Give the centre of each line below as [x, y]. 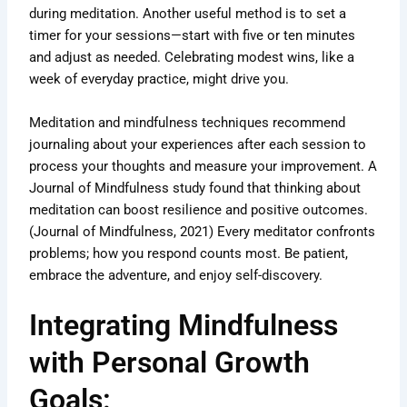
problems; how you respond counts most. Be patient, [189, 253]
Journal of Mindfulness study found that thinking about [195, 188]
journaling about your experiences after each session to [198, 144]
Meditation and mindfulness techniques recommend [188, 122]
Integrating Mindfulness [184, 326]
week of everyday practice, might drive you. [159, 79]
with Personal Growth [170, 363]
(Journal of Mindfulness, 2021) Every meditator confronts [203, 231]
